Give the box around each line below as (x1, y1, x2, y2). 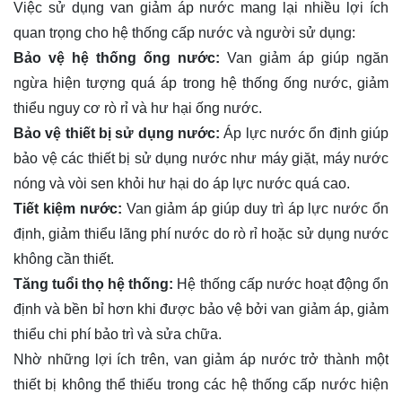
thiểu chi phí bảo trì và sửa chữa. (13, 326, 222, 342)
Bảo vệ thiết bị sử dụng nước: (13, 125, 220, 141)
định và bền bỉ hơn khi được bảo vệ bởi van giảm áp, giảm (13, 301, 389, 317)
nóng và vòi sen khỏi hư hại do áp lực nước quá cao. (13, 175, 350, 191)
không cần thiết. (13, 250, 114, 267)
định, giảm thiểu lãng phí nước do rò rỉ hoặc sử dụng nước (13, 225, 389, 241)
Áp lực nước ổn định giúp (220, 125, 389, 141)
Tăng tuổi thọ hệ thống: (13, 275, 174, 292)
